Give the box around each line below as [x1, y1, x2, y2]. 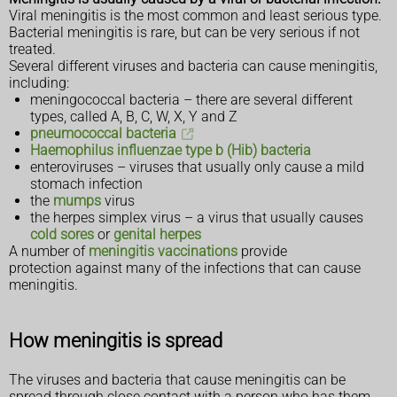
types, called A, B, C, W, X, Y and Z [30, 108, 237, 125]
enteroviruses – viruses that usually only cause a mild [30, 159, 364, 175]
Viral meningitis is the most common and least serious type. [9, 7, 382, 24]
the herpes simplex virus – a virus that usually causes [30, 209, 363, 226]
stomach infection [30, 175, 143, 192]
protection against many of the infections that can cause [9, 260, 361, 276]
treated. [9, 41, 56, 58]
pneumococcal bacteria [30, 125, 176, 142]
